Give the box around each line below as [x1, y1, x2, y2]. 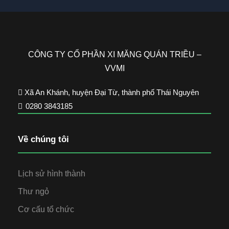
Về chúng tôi [18, 134, 69, 145]
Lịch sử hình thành [18, 169, 85, 178]
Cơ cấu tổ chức [18, 205, 74, 214]
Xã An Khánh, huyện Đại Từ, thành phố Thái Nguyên [22, 88, 199, 97]
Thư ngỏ [18, 187, 49, 196]
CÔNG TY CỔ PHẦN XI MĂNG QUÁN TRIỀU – [28, 50, 201, 59]
